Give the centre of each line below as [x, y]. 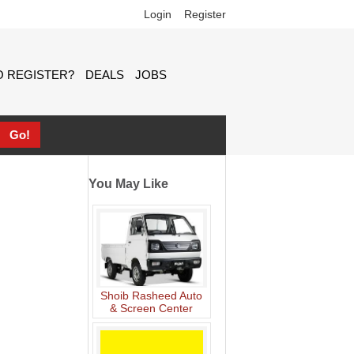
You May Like [128, 184]
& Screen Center [152, 308]
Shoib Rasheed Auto [152, 295]
